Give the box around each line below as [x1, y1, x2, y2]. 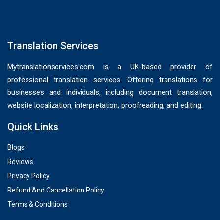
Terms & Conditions [7, 200, 68, 208]
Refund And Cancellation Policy [7, 186, 104, 194]
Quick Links [7, 120, 58, 133]
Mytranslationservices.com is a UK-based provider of [7, 62, 213, 71]
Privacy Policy [7, 171, 50, 180]
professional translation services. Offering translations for [7, 75, 213, 84]
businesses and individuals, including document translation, [7, 87, 213, 97]
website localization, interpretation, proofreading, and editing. [7, 100, 203, 110]
